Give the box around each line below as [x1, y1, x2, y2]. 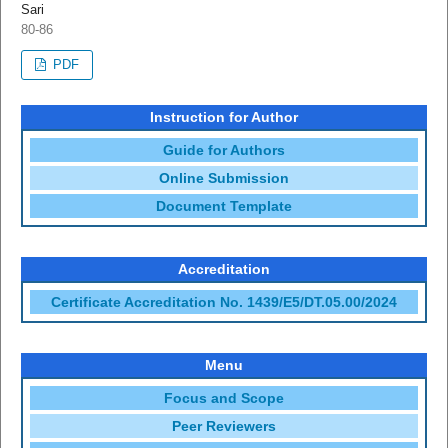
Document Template [156, 198, 292, 215]
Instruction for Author [150, 109, 298, 126]
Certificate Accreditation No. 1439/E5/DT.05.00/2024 [51, 294, 397, 311]
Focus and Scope [164, 390, 284, 407]
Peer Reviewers [172, 418, 276, 435]
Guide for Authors [163, 142, 285, 159]
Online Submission [159, 170, 289, 187]
